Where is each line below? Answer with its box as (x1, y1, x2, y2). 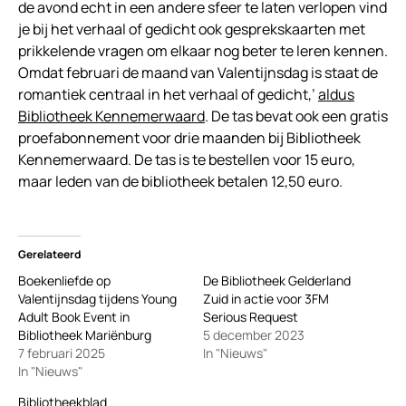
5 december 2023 (203, 325, 304, 343)
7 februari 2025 (18, 343, 105, 362)
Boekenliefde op (18, 271, 111, 289)
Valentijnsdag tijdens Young (18, 289, 177, 307)
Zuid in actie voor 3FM (203, 289, 329, 307)
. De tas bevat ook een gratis (205, 105, 388, 126)
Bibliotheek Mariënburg (18, 325, 151, 343)
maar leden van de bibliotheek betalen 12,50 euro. (18, 170, 343, 191)
